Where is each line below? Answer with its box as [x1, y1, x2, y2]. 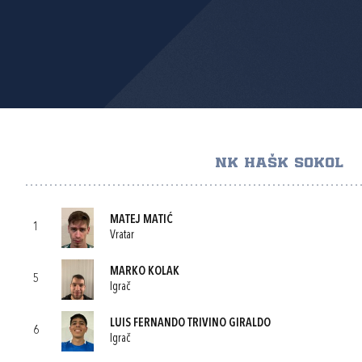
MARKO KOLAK [110, 265, 179, 278]
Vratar [110, 229, 134, 242]
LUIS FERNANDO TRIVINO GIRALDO [110, 317, 271, 330]
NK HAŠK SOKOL [215, 157, 344, 170]
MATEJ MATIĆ [110, 213, 173, 226]
